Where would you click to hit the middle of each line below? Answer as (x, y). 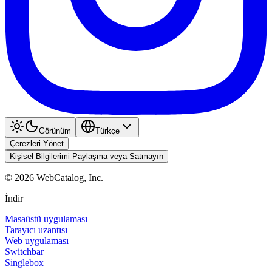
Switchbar (24, 251)
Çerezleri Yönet (37, 143)
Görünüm (55, 131)
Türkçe (107, 131)
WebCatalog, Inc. (69, 177)
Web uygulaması (37, 240)
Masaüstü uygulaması (46, 219)
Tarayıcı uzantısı (36, 229)
